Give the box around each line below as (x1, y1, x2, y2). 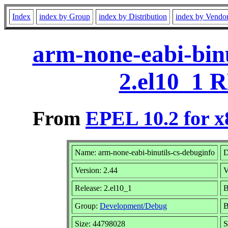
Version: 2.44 (75, 165, 118, 175)
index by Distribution (99, 12, 167, 21)
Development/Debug (100, 201, 167, 210)
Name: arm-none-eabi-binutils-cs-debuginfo (75, 148, 215, 157)
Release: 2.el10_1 (75, 183, 132, 192)
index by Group (39, 12, 90, 21)
